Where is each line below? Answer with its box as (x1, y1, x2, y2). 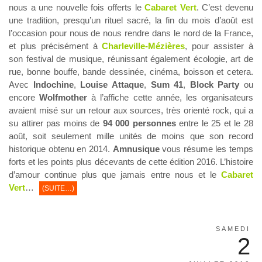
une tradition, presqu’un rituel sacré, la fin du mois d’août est (9, 15, 253, 26)
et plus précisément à (9, 41, 102, 51)
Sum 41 (150, 80, 184, 90)
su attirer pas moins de (9, 118, 103, 129)
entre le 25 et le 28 (175, 118, 254, 129)
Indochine (33, 80, 74, 90)
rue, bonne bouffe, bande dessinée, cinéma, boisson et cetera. (9, 67, 253, 77)
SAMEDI (216, 225, 250, 233)
